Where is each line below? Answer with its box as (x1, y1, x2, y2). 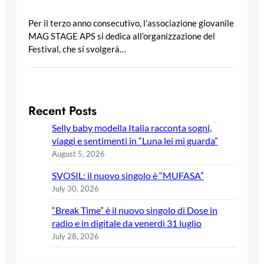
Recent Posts (28, 102, 97, 120)
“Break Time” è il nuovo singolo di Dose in (52, 204, 217, 216)
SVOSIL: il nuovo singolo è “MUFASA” (52, 170, 204, 181)
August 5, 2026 (52, 149, 105, 159)
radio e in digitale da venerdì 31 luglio (52, 217, 202, 229)
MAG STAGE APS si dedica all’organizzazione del (28, 31, 215, 42)
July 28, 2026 (52, 232, 99, 242)
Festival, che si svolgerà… (28, 44, 126, 55)
